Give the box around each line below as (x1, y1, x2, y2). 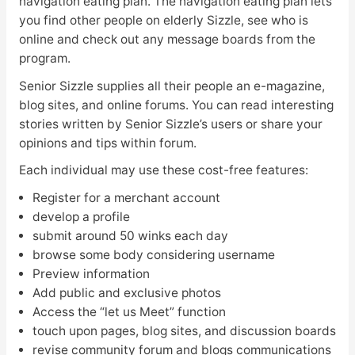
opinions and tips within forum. (18, 135, 197, 151)
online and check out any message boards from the (18, 31, 315, 47)
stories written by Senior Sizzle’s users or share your (18, 116, 323, 132)
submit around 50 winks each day (32, 228, 228, 244)
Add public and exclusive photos (32, 285, 221, 301)
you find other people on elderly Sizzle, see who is (18, 12, 308, 28)
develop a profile (32, 209, 130, 225)
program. (18, 50, 71, 66)
